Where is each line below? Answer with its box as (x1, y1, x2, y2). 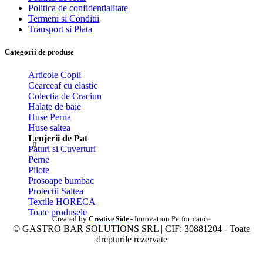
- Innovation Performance (129, 214, 211, 224)
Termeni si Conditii (28, 13, 99, 23)
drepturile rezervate (96, 234, 167, 245)
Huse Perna (28, 112, 71, 123)
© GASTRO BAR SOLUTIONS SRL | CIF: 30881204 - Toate (13, 224, 250, 234)
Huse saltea (28, 123, 70, 133)
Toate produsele (28, 207, 87, 218)
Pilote (28, 165, 49, 176)
